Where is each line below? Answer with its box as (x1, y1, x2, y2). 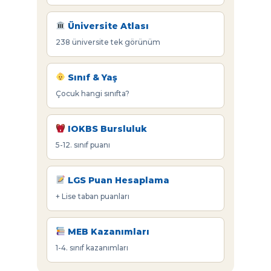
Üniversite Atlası (65, 20, 149, 31)
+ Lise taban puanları (55, 191, 129, 201)
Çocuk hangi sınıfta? (55, 88, 129, 98)
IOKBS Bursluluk (65, 123, 147, 134)
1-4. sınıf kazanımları (55, 243, 128, 252)
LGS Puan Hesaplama (65, 174, 169, 186)
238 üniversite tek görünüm (55, 37, 160, 47)
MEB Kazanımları (65, 226, 149, 237)
